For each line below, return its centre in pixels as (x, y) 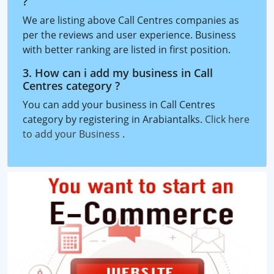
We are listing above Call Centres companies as (131, 20)
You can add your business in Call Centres (119, 104)
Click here (227, 119)
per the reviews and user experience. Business (129, 35)
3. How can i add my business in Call (118, 72)
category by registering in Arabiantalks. (114, 119)
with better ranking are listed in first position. (127, 49)
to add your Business (72, 134)
